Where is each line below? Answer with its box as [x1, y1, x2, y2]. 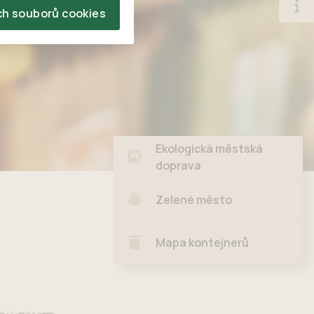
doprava [156, 158, 201, 174]
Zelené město [156, 192, 232, 208]
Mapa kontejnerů [156, 235, 249, 251]
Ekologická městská [156, 141, 263, 157]
